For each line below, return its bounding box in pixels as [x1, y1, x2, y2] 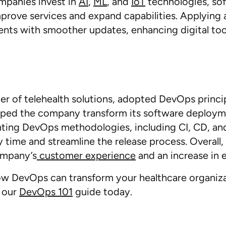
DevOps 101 [19, 186, 73, 198]
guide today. [73, 186, 132, 198]
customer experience [37, 149, 136, 161]
